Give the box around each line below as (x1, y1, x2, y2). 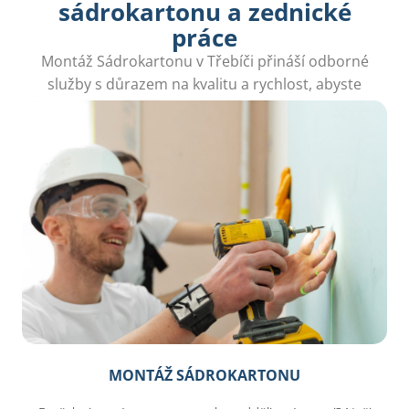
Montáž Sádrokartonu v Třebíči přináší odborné (40, 51, 369, 72)
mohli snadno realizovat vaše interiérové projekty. (32, 97, 377, 118)
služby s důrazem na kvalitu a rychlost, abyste (47, 74, 362, 95)
